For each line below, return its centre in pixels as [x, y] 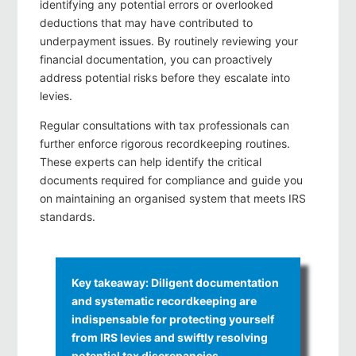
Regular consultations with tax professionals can [164, 126]
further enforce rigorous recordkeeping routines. [165, 144]
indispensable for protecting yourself [173, 319]
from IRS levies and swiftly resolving [170, 338]
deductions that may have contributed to [146, 23]
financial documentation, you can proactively [156, 60]
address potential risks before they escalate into [165, 78]
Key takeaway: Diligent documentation [175, 283]
